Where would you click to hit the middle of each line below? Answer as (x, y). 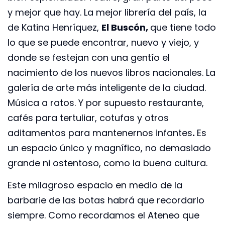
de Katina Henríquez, (54, 28)
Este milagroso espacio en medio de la (95, 185)
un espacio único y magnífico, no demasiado (109, 148)
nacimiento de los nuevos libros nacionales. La (111, 73)
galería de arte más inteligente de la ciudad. (107, 88)
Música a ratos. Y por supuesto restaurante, (106, 103)
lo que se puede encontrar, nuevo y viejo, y (103, 43)
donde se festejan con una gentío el (89, 58)
